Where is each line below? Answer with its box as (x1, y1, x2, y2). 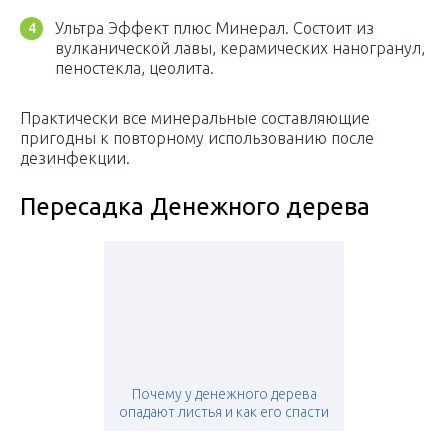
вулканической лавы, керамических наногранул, (55, 39, 425, 58)
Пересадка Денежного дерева (20, 193, 370, 221)
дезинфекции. (20, 149, 130, 168)
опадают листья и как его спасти (119, 404, 329, 421)
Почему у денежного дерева (131, 386, 317, 403)
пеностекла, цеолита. (55, 59, 214, 78)
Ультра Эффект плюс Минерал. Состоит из (55, 19, 374, 38)
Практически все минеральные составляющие (20, 109, 370, 128)
